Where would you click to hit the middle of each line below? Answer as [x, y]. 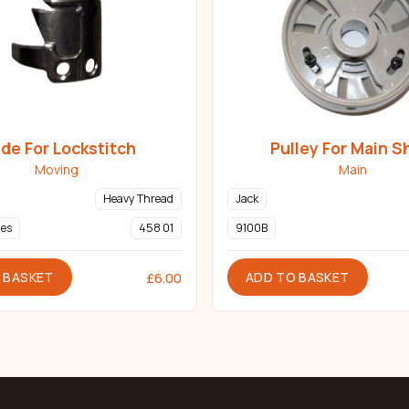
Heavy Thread [138, 199]
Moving [57, 170]
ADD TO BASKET [298, 278]
